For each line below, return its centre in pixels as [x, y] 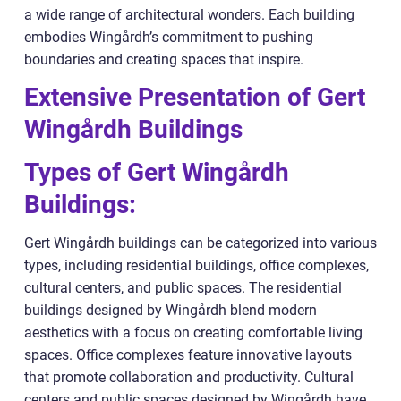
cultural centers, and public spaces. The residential [183, 287]
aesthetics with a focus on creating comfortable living [193, 332]
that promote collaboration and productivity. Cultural [189, 377]
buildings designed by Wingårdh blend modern [171, 310]
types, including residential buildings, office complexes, [196, 265]
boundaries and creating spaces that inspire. [164, 59]
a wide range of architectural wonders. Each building [189, 14]
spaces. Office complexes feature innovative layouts [188, 354]
